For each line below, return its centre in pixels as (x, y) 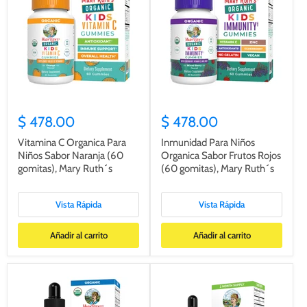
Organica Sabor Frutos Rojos (221, 155)
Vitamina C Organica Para (72, 142)
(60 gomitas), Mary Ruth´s (218, 168)
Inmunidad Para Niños (208, 142)
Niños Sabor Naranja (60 (71, 155)
